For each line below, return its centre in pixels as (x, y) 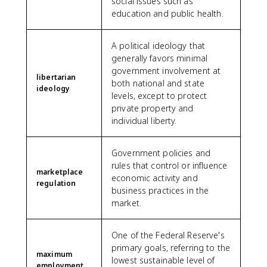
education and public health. (167, 13)
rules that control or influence (170, 165)
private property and (153, 108)
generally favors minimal (160, 58)
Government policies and (161, 153)
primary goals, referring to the (171, 248)
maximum (54, 254)
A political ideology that (159, 46)
